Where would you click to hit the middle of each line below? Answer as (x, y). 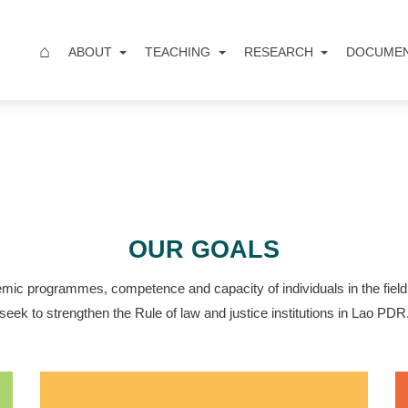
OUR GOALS (204, 249)
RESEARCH (280, 52)
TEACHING (180, 52)
